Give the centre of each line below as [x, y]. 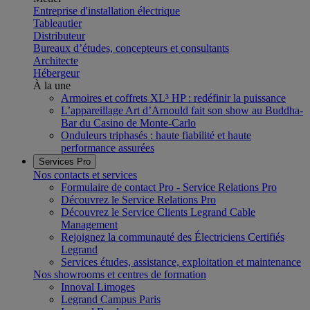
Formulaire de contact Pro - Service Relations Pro [169, 187]
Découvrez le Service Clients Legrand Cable [158, 212]
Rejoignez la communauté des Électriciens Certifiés [173, 237]
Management [89, 225]
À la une [52, 85]
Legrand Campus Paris [111, 299]
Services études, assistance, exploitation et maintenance [181, 262]
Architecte [56, 61]
